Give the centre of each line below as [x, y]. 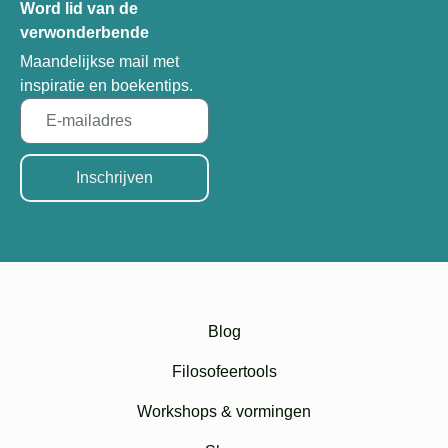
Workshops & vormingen [224, 412]
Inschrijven [115, 178]
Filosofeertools [224, 372]
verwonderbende [84, 33]
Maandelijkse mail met [99, 62]
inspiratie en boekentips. [106, 86]
